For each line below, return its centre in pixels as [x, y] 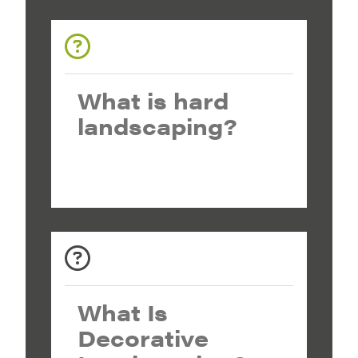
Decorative [143, 337]
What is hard [153, 100]
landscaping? [157, 125]
